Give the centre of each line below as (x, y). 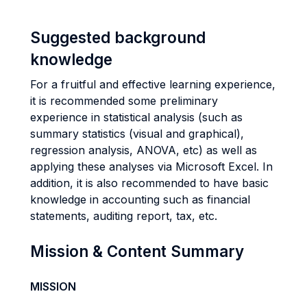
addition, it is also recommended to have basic (149, 183)
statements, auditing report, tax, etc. (124, 216)
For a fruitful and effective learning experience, (153, 84)
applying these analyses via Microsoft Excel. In (151, 167)
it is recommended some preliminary (124, 101)
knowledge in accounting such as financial (140, 199)
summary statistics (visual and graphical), (137, 134)
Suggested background (118, 37)
